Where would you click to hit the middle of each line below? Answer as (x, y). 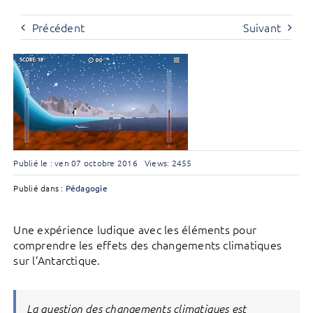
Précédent (58, 27)
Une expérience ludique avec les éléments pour (135, 229)
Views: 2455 (168, 162)
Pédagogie (86, 188)
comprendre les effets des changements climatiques (148, 244)
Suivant (262, 27)
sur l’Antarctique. (57, 260)
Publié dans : (39, 188)
